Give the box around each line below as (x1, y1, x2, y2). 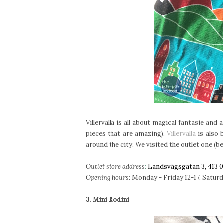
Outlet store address (86, 162, 145, 171)
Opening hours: (86, 173, 130, 182)
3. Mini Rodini (86, 195, 129, 204)
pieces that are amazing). (86, 129, 167, 138)
